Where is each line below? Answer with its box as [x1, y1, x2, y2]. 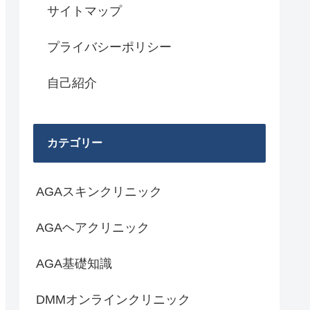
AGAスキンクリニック [36, 184, 162, 199]
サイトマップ [47, 4, 122, 19]
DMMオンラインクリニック [36, 292, 190, 307]
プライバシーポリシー [47, 40, 172, 55]
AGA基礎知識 [36, 256, 112, 271]
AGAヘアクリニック [36, 220, 149, 235]
